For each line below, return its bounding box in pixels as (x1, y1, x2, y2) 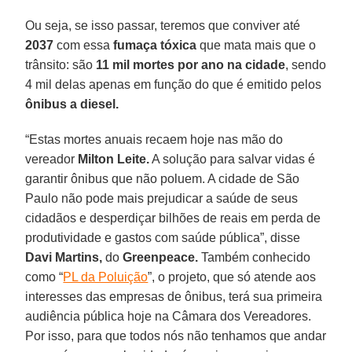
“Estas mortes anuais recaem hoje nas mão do (25, 132, 284, 146)
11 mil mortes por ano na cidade (96, 57, 286, 71)
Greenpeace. (123, 250, 199, 264)
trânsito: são (25, 57, 97, 71)
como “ (25, 269, 64, 284)
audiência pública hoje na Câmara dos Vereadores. (25, 309, 312, 323)
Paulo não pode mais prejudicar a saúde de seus (25, 191, 299, 205)
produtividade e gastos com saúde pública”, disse (25, 230, 301, 244)
